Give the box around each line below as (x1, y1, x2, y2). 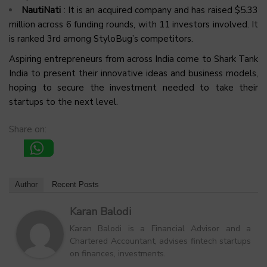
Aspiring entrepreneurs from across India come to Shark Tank (9, 53, 258, 66)
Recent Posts (52, 180, 99, 190)
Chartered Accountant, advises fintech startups (70, 235, 251, 247)
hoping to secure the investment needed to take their (9, 82, 258, 94)
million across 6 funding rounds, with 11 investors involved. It (9, 18, 258, 31)
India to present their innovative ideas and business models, (9, 67, 258, 80)
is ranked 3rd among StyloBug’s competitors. (9, 33, 193, 45)
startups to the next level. (9, 96, 118, 108)
